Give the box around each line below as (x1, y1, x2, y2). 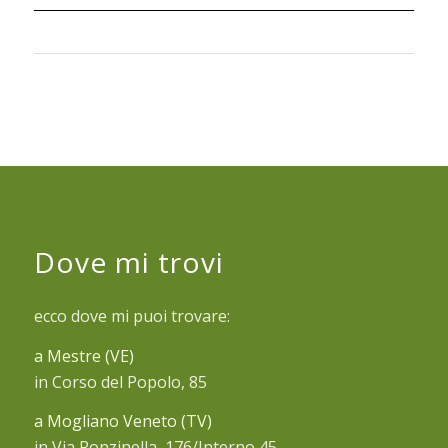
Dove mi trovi (33, 243, 224, 282)
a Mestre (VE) (33, 344, 134, 367)
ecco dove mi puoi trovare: (33, 305, 230, 328)
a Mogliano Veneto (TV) (33, 410, 212, 433)
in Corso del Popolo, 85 (33, 370, 207, 393)
